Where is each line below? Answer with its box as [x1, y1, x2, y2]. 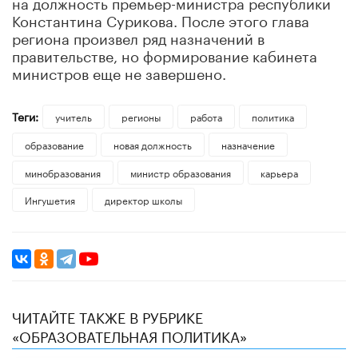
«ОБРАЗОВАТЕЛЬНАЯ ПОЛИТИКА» [12, 324, 247, 347]
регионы [121, 108, 161, 124]
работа [189, 108, 222, 124]
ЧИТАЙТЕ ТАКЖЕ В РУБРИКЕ [12, 304, 203, 328]
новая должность [113, 136, 192, 152]
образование [25, 136, 84, 152]
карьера [260, 164, 298, 180]
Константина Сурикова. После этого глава [12, 7, 309, 30]
